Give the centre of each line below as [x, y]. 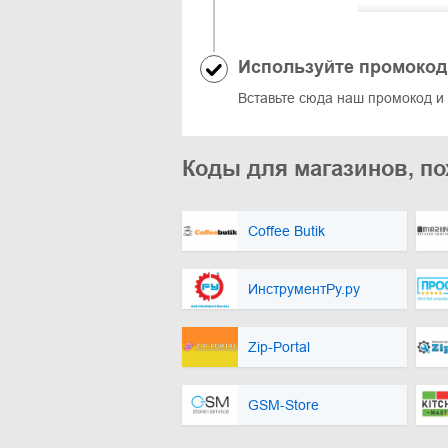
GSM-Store [283, 404]
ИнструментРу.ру [304, 288]
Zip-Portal [279, 346]
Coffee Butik [286, 230]
